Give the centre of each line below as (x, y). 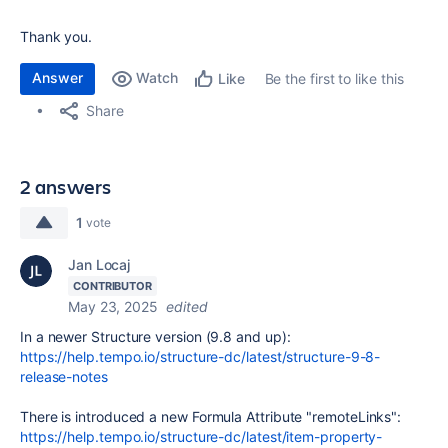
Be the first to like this (334, 78)
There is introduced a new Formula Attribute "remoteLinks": (211, 416)
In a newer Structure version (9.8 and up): (155, 336)
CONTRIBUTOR (113, 285)
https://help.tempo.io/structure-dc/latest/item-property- (201, 436)
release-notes (64, 376)
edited (187, 306)
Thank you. (56, 36)
